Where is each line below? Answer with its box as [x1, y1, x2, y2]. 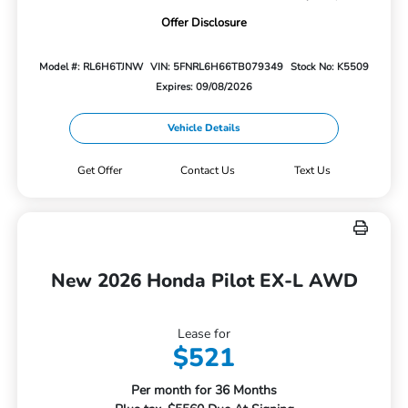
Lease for [178, 325, 230, 343]
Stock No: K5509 [290, 60, 369, 75]
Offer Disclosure [161, 15, 247, 32]
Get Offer [76, 163, 122, 178]
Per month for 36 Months [131, 382, 277, 400]
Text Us [294, 163, 331, 178]
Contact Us [180, 163, 236, 178]
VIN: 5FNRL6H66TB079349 [149, 60, 283, 75]
